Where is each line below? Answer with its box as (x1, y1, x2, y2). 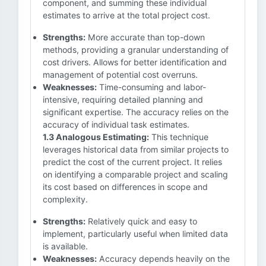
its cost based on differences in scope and (43, 182, 208, 192)
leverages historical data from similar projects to (43, 144, 229, 154)
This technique (149, 132, 208, 142)
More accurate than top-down (85, 32, 205, 42)
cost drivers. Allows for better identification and (43, 57, 227, 67)
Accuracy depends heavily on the (97, 254, 230, 264)
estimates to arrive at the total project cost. (43, 10, 210, 20)
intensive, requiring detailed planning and (43, 94, 203, 104)
